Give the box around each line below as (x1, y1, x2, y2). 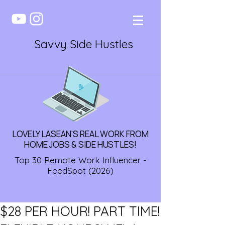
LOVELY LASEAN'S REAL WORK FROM (12, 128, 149, 140)
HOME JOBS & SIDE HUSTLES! (24, 139, 137, 150)
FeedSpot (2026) (47, 165, 114, 176)
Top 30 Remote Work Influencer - (14, 155, 147, 165)
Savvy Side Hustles (34, 37, 133, 51)
